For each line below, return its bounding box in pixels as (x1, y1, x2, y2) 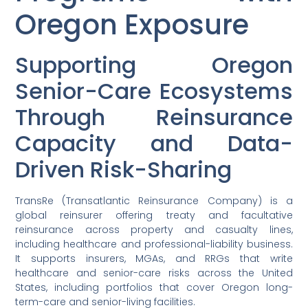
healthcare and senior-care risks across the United (15, 266, 293, 280)
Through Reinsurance (15, 102, 293, 133)
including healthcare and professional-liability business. (15, 237, 293, 252)
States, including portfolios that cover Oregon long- (15, 280, 293, 295)
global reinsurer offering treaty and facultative (15, 208, 293, 223)
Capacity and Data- (15, 128, 293, 159)
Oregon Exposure (15, 5, 250, 45)
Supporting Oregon (15, 49, 293, 81)
